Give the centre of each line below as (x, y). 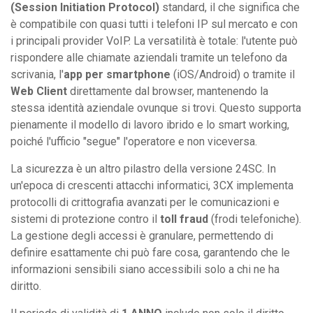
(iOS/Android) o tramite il (233, 74)
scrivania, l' (37, 74)
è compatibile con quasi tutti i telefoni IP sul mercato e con (154, 24)
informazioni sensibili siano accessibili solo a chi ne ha (145, 269)
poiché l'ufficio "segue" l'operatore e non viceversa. (134, 141)
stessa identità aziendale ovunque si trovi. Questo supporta (156, 108)
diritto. (26, 286)
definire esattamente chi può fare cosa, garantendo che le (150, 252)
